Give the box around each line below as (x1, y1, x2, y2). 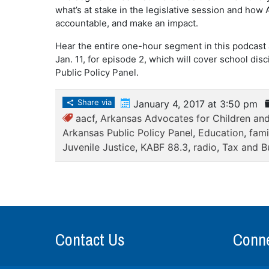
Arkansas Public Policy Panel (62, 127, 193, 139)
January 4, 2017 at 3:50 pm (130, 98, 258, 110)
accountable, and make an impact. (55, 17, 198, 29)
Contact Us (55, 228, 125, 251)
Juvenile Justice (62, 141, 135, 153)
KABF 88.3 (140, 141, 188, 153)
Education (198, 127, 244, 139)
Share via (74, 97, 112, 107)
